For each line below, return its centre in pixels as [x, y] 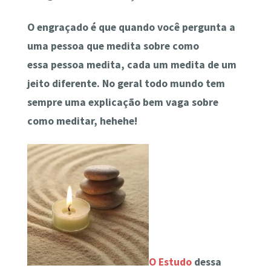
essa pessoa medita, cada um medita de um [132, 65]
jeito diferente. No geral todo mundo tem [126, 84]
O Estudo [170, 262]
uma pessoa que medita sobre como [113, 46]
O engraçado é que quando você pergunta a [131, 28]
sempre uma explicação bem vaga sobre [122, 103]
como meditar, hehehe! [82, 121]
